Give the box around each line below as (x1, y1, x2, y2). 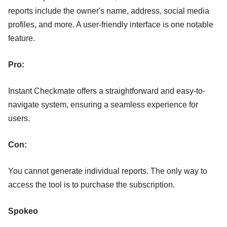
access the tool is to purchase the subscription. (8, 180, 177, 189)
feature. (8, 33, 35, 43)
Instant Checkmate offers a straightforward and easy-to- (8, 86, 205, 95)
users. (8, 113, 30, 123)
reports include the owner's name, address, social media (8, 6, 209, 15)
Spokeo (8, 206, 38, 215)
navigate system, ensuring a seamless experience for (8, 100, 198, 109)
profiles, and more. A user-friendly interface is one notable (8, 20, 213, 29)
